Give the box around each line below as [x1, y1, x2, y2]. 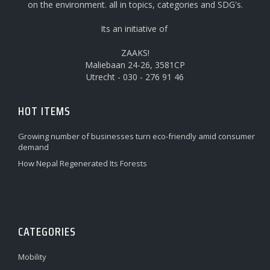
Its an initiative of [100, 23, 170, 35]
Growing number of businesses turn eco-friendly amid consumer [18, 131, 255, 142]
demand [18, 142, 49, 153]
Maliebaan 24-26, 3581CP [85, 59, 185, 71]
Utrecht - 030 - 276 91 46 [86, 71, 184, 83]
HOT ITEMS [18, 101, 71, 121]
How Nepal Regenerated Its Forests [18, 158, 147, 169]
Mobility [18, 251, 46, 263]
